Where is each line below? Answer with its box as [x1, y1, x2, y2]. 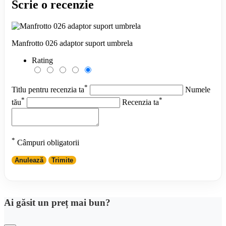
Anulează [15, 156, 43, 164]
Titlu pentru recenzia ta [12, 85, 84, 94]
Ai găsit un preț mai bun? [4, 197, 110, 208]
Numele [185, 85, 210, 94]
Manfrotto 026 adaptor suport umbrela [12, 39, 133, 48]
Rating [32, 56, 53, 65]
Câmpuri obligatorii [15, 138, 79, 147]
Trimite [51, 156, 73, 164]
